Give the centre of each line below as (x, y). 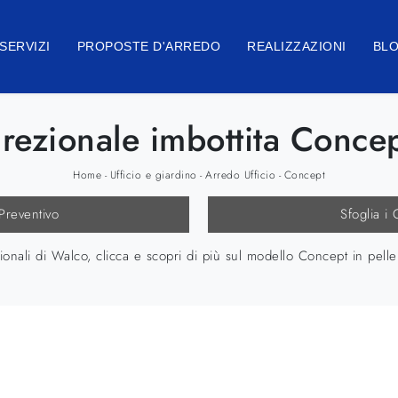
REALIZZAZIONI (297, 46)
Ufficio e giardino (153, 175)
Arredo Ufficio (240, 175)
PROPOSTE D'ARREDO (149, 46)
